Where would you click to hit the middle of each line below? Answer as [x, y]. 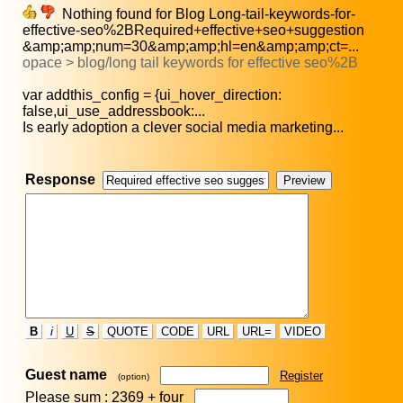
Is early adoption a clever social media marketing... [183, 128]
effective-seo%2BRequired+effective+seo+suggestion [193, 31]
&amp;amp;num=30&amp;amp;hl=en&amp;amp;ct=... [191, 47]
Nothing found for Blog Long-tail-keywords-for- [205, 14]
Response [60, 180]
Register [301, 376]
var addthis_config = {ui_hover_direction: [152, 95]
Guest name [66, 375]
